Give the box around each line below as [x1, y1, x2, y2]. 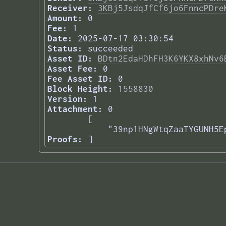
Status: [47, 43, 83, 54]
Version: [47, 94, 88, 104]
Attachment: [47, 104, 103, 115]
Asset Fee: [47, 64, 98, 74]
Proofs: [47, 134, 83, 145]
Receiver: [47, 3, 93, 14]
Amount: [47, 13, 83, 24]
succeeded [88, 43, 133, 54]
